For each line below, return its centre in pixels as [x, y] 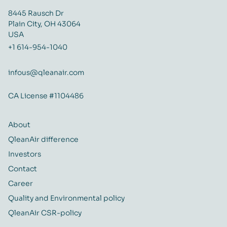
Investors [25, 154]
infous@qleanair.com [46, 73]
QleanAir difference [43, 140]
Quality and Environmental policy [66, 198]
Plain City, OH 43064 [44, 24]
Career [21, 184]
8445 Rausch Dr [36, 13]
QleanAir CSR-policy [45, 213]
